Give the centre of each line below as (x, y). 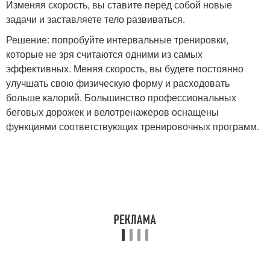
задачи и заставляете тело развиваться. (96, 19)
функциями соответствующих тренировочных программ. (133, 126)
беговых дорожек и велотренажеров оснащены (112, 112)
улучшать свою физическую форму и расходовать (118, 83)
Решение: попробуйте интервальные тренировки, (117, 39)
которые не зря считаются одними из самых (104, 54)
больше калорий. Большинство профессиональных (121, 97)
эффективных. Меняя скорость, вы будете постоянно (125, 68)
